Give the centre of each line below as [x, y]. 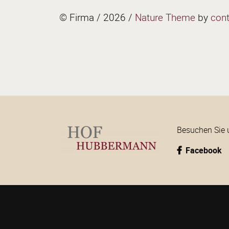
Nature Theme [165, 18]
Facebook [204, 151]
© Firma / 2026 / [97, 18]
